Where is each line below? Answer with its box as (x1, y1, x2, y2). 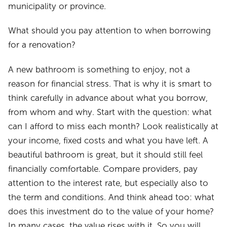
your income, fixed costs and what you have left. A (8, 135, 209, 145)
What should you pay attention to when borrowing (8, 26, 211, 36)
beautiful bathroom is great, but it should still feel (8, 149, 203, 160)
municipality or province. (8, 1, 106, 11)
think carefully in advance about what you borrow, (8, 93, 208, 103)
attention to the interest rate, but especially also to (8, 178, 209, 188)
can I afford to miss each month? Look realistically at (8, 121, 219, 131)
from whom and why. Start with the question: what (8, 107, 212, 117)
